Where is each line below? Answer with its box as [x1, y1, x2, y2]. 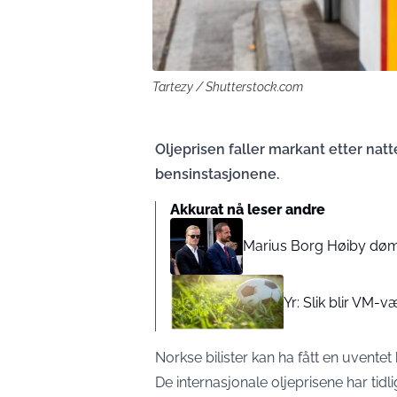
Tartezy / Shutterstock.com [152, 79, 303, 94]
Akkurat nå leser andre [170, 200, 325, 218]
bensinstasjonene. [155, 165, 279, 183]
